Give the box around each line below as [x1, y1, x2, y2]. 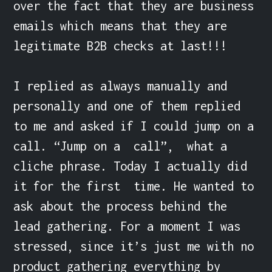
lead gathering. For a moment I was [13, 219, 241, 233]
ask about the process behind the [13, 199, 228, 213]
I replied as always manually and [13, 78, 228, 93]
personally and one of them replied [13, 98, 241, 113]
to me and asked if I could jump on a [13, 118, 254, 133]
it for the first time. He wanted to [13, 178, 254, 193]
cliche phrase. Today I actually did [13, 158, 248, 173]
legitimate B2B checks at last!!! [13, 38, 228, 53]
